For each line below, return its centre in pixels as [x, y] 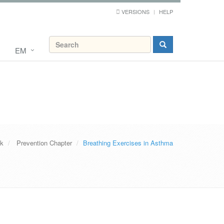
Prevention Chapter [44, 143]
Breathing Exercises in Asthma [128, 143]
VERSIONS [135, 11]
